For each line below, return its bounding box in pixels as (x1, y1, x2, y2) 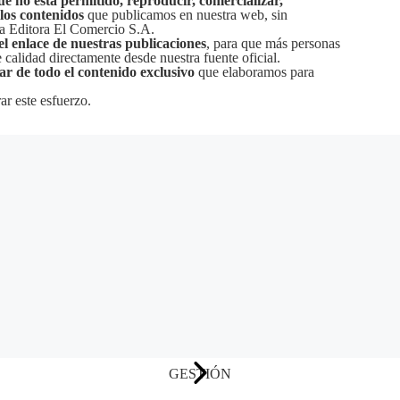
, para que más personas (206, 36, 340, 52)
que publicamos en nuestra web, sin (87, 7, 287, 23)
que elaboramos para (195, 64, 314, 80)
